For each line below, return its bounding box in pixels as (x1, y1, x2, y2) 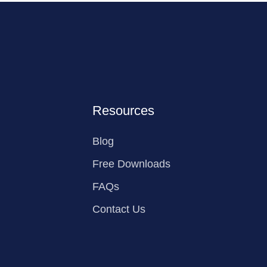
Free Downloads (92, 157, 170, 170)
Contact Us (92, 203, 145, 215)
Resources (92, 103, 154, 118)
